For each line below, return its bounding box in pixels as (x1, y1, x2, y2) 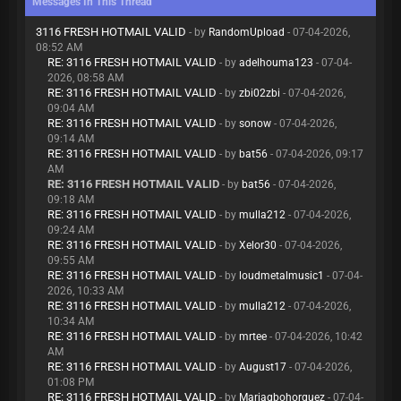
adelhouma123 (239, 56, 313, 69)
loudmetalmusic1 (239, 269, 324, 282)
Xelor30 (239, 239, 277, 252)
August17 (239, 361, 286, 373)
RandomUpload (209, 26, 285, 38)
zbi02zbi (239, 87, 280, 99)
